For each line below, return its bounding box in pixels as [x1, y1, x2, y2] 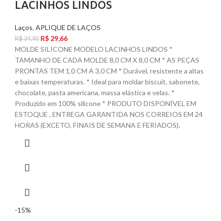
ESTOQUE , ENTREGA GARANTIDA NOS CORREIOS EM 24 [15, 110, 203, 119]
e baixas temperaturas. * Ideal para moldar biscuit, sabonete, [15, 77, 200, 86]
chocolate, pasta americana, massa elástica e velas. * [15, 88, 175, 97]
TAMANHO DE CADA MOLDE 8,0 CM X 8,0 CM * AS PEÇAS [15, 56, 199, 65]
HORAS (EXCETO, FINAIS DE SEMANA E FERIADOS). [15, 121, 180, 130]
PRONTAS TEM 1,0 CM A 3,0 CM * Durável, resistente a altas [15, 67, 204, 75]
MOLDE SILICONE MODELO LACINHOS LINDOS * [15, 45, 173, 54]
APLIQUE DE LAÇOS [36, 23, 101, 32]
